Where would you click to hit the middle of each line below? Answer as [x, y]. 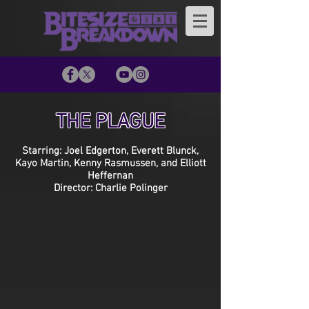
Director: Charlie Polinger [110, 188]
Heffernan [110, 176]
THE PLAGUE [110, 122]
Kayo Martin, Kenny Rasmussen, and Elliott [110, 163]
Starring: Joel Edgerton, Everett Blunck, [110, 151]
